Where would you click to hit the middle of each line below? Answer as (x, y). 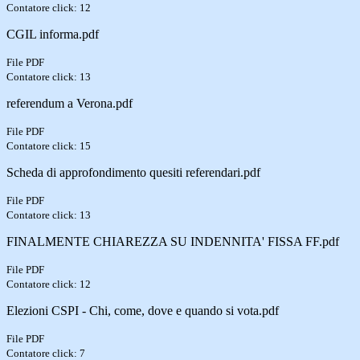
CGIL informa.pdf (53, 34)
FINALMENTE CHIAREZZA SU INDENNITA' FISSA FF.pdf (173, 241)
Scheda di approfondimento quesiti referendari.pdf (133, 172)
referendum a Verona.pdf (70, 103)
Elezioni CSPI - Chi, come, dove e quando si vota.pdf (143, 310)
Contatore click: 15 (49, 145)
